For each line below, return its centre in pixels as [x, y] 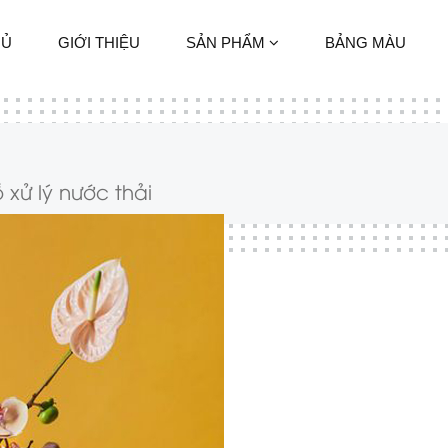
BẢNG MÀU [366, 42]
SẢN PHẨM [228, 42]
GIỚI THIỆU [99, 42]
